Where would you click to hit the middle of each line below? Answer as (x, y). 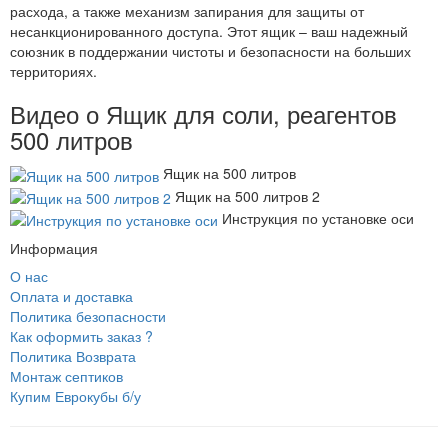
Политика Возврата (73, 356)
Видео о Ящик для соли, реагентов (203, 114)
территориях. (53, 71)
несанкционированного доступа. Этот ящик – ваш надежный (209, 31)
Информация (54, 248)
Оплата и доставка (71, 296)
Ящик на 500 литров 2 (247, 195)
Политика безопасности (88, 316)
